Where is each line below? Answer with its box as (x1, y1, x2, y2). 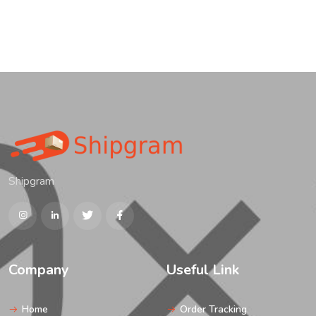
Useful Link (166, 260, 239, 279)
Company (8, 260, 69, 279)
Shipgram (8, 173, 54, 189)
